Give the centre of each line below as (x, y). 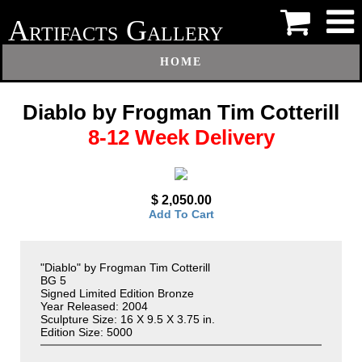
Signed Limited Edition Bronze (117, 294)
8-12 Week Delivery (181, 137)
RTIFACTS (74, 34)
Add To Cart (181, 215)
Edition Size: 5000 (86, 333)
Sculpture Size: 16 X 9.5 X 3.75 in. (128, 320)
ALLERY (185, 34)
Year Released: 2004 (94, 307)
